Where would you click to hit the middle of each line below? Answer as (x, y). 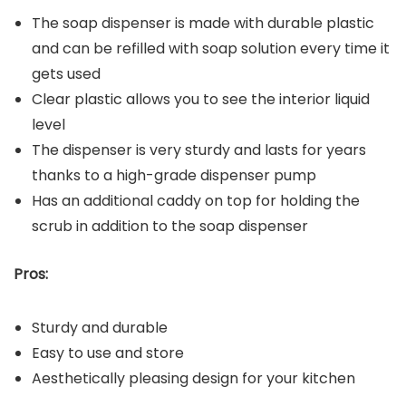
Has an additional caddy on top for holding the (196, 200)
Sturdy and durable (100, 327)
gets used (68, 73)
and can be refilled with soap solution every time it (211, 48)
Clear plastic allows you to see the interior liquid (201, 99)
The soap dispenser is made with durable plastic (203, 23)
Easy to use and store (108, 353)
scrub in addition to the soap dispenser (170, 226)
